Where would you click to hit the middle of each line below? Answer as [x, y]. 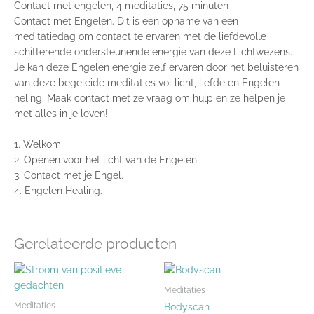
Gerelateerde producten [95, 244]
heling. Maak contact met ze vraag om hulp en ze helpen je [150, 98]
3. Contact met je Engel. [70, 175]
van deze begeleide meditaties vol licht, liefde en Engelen [147, 82]
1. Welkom [39, 144]
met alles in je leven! [62, 113]
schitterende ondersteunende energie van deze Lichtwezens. [153, 52]
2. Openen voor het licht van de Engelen [105, 159]
